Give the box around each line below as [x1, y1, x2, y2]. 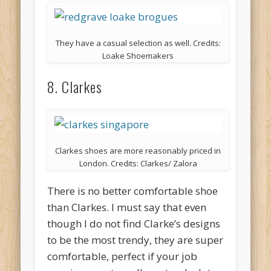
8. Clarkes [47, 76, 103, 98]
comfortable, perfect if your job [47, 249, 198, 264]
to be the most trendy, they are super [47, 233, 224, 247]
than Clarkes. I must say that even [47, 200, 207, 215]
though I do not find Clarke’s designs [47, 217, 221, 231]
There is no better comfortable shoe [47, 184, 218, 198]
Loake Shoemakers [102, 50, 174, 62]
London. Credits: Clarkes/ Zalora [79, 158, 197, 169]
